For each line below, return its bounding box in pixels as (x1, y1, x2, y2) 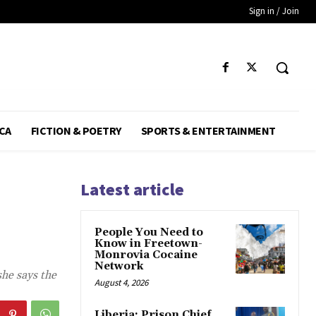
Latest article (80, 178, 184, 200)
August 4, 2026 (95, 276, 148, 288)
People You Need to (95, 225, 203, 239)
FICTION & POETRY (30, 123, 121, 138)
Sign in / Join (249, 5, 299, 17)
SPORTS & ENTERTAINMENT (140, 123, 276, 138)
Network (95, 259, 143, 273)
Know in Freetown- (95, 236, 202, 250)
